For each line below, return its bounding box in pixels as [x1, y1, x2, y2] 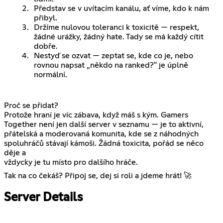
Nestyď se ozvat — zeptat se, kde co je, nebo [34, 52, 193, 60]
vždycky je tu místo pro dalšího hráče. [4, 158, 138, 167]
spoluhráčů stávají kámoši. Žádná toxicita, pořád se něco [4, 139, 204, 148]
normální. [34, 71, 67, 79]
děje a [4, 149, 26, 157]
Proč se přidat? [4, 102, 58, 110]
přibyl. [34, 14, 57, 22]
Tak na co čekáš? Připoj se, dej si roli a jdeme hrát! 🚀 [4, 172, 192, 180]
